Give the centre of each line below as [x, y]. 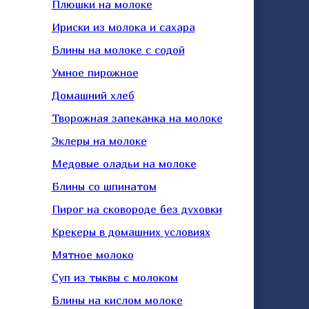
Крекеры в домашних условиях [131, 232]
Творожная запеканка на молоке [137, 118]
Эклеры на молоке [99, 141]
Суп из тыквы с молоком [114, 277]
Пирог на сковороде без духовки [137, 209]
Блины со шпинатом [104, 186]
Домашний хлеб [93, 95]
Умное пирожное [95, 72]
